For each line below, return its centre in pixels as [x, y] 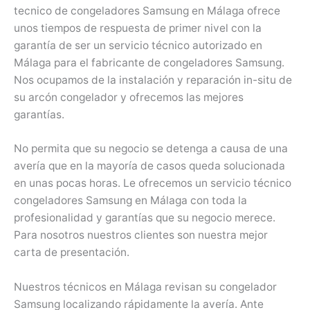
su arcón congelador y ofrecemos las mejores [129, 97]
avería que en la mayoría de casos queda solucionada [149, 166]
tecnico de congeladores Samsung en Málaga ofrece [147, 10]
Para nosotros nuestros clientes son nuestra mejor [141, 235]
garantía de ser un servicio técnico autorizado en [138, 45]
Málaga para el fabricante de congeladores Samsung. [149, 62]
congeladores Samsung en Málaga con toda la [130, 201]
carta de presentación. [72, 253]
